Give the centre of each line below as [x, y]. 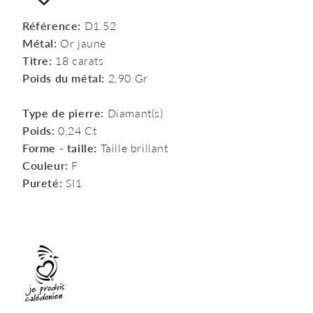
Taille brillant [133, 148]
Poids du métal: [64, 78]
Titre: [37, 60]
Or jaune [82, 43]
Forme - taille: [60, 148]
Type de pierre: [63, 113]
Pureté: [43, 183]
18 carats [78, 60]
